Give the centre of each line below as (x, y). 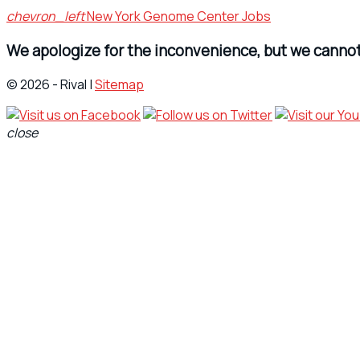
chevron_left (45, 16)
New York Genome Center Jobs (179, 16)
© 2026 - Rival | (51, 85)
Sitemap (119, 85)
